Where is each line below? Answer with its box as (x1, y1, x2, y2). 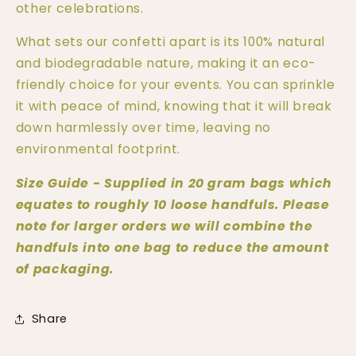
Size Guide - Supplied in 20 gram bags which (15, 174, 332, 193)
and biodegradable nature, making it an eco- (15, 54, 315, 73)
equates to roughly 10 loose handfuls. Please (15, 195, 330, 215)
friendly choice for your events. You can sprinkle (15, 75, 335, 95)
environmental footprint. (15, 140, 180, 159)
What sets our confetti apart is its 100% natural (15, 33, 325, 52)
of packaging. (15, 260, 118, 279)
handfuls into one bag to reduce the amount (15, 238, 329, 257)
